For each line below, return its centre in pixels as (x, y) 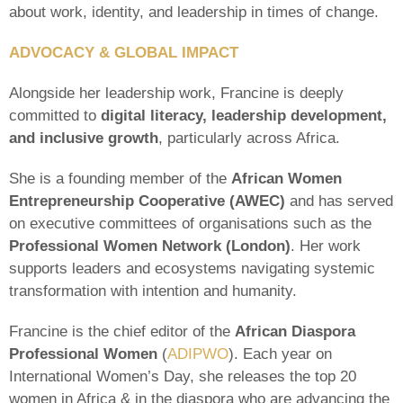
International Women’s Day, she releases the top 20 (183, 376)
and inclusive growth (84, 138)
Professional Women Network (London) (150, 246)
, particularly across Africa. (249, 138)
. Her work (326, 246)
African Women (287, 179)
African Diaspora (295, 331)
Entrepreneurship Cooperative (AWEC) (147, 201)
